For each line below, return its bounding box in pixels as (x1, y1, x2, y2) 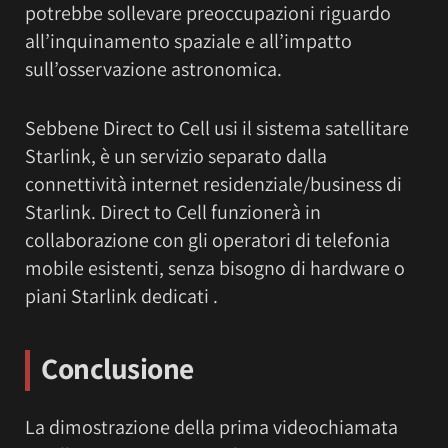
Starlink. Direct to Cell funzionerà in (25, 199, 321, 226)
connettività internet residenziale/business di (25, 171, 402, 198)
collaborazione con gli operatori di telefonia (25, 227, 390, 254)
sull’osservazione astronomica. (25, 56, 282, 83)
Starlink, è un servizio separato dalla (25, 143, 327, 170)
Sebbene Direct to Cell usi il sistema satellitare (25, 115, 409, 142)
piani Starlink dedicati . (25, 283, 218, 310)
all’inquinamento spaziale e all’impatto (25, 28, 352, 55)
